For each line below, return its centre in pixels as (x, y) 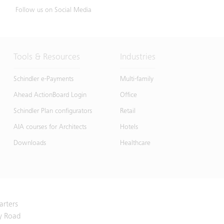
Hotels (129, 128)
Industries (137, 58)
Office (128, 96)
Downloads (29, 144)
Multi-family (136, 80)
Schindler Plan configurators (52, 112)
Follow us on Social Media (53, 11)
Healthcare (135, 144)
